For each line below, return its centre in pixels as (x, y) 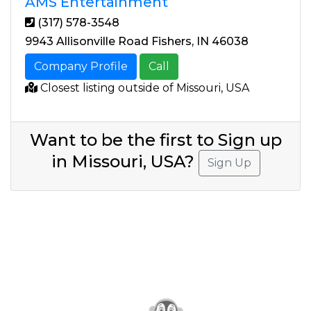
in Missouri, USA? (125, 162)
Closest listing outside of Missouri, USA (143, 88)
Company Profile (81, 67)
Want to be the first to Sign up (155, 140)
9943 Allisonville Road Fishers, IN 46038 (137, 42)
